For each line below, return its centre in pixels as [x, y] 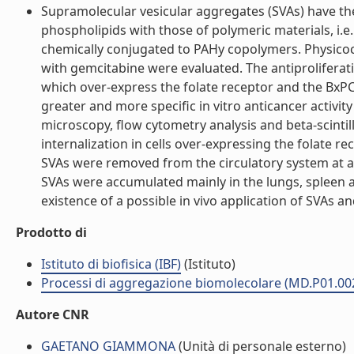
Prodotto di [51, 232]
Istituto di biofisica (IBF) [111, 264]
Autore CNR [53, 314]
